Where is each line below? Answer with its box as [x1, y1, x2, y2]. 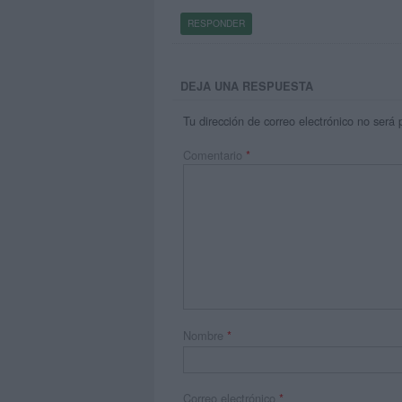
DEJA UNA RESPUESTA [180, 77, 314, 94]
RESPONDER [187, 16, 245, 31]
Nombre [183, 326, 228, 344]
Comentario [183, 146, 247, 164]
